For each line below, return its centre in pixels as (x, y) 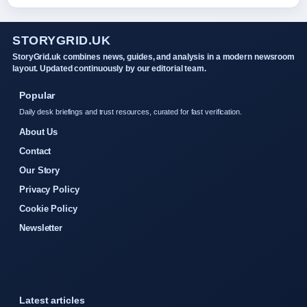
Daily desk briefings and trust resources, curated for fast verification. (131, 111)
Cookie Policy (48, 208)
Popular (37, 95)
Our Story (40, 170)
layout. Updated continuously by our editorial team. (109, 68)
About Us (39, 132)
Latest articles (52, 300)
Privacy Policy (49, 189)
